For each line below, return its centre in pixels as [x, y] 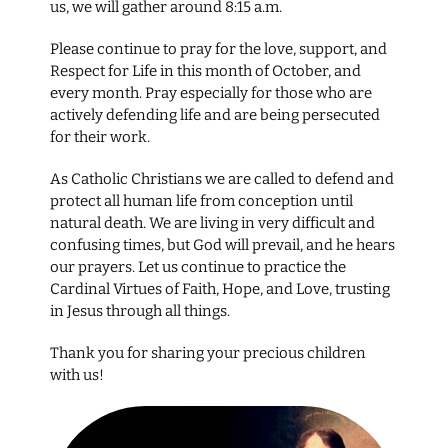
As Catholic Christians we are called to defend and [221, 179]
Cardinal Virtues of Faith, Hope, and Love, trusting [219, 289]
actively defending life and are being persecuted [214, 115]
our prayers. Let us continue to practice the [197, 267]
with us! [76, 375]
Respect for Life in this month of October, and [205, 71]
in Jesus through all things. [139, 311]
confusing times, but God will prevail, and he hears [222, 245]
